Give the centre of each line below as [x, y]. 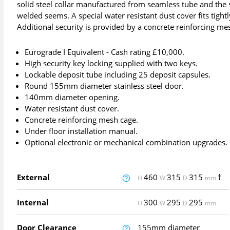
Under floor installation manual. [81, 131]
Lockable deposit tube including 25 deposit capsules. [118, 75]
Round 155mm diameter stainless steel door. [104, 86]
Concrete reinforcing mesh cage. [82, 120]
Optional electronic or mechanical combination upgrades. [126, 142]
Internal [33, 203]
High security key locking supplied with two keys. [111, 63]
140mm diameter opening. [72, 97]
